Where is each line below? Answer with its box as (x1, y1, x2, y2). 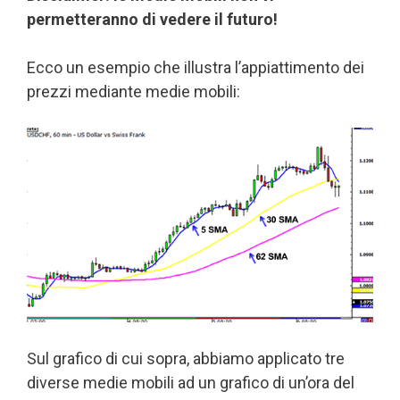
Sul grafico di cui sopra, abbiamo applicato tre (27, 348, 345, 368)
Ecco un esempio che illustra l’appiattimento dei (27, 57, 364, 77)
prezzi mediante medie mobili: (27, 81, 240, 101)
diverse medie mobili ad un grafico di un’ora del (27, 372, 354, 392)
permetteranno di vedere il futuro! (27, 9, 278, 29)
